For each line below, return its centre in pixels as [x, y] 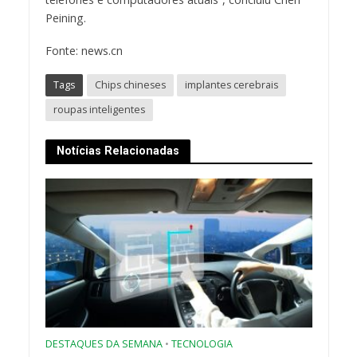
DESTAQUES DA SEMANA [104, 344]
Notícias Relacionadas [118, 150]
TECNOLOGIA [202, 344]
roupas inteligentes [99, 109]
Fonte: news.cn [84, 50]
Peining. [65, 18]
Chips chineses [130, 84]
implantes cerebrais [231, 84]
